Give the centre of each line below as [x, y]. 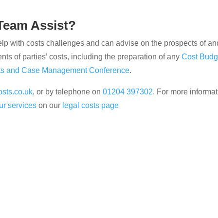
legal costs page [91, 105]
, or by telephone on [68, 91]
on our [50, 105]
